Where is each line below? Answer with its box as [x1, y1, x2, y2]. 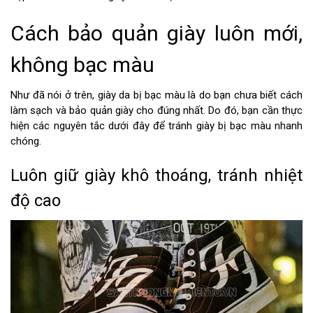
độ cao [10, 191, 61, 211]
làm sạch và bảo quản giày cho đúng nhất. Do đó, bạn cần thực [10, 104, 303, 117]
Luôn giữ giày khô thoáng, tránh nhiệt [10, 166, 303, 186]
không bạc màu [10, 52, 154, 78]
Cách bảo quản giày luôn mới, [10, 21, 303, 46]
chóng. [10, 135, 41, 148]
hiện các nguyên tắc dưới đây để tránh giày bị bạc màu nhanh [10, 119, 303, 133]
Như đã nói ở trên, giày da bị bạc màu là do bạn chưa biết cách [10, 89, 303, 102]
